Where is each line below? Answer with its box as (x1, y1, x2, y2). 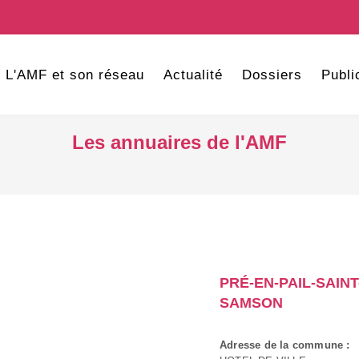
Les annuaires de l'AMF (72, 131, 287, 153)
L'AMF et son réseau (5, 67, 144, 83)
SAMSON (220, 294, 283, 311)
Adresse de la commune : (220, 338, 350, 351)
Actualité (163, 67, 223, 83)
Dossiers (241, 67, 302, 83)
